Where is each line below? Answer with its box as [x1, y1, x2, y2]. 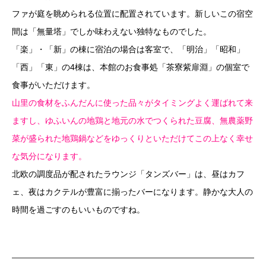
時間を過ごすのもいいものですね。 [12, 204, 145, 214]
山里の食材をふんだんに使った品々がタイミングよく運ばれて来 [12, 97, 253, 107]
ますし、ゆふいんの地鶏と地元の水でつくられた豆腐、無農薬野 [12, 115, 253, 125]
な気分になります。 [12, 151, 87, 161]
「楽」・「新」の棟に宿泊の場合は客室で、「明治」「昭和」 [12, 44, 245, 54]
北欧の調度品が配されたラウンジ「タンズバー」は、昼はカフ [12, 169, 245, 179]
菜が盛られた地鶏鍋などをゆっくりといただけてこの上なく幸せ [12, 133, 253, 143]
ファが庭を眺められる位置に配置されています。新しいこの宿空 [12, 8, 253, 18]
